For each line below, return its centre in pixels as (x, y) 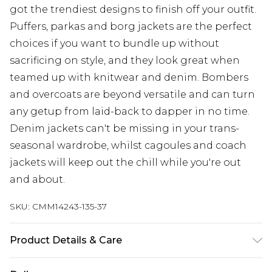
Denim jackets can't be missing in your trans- (124, 129)
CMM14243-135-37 (70, 207)
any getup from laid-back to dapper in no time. (130, 112)
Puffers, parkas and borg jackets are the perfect (131, 27)
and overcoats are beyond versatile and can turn (132, 95)
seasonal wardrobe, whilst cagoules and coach (128, 146)
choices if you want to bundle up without (114, 44)
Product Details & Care (66, 240)
